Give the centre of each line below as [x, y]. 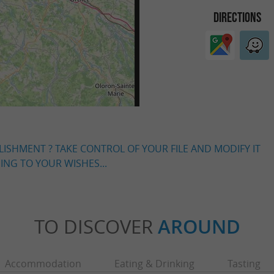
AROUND [199, 227]
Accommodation [43, 264]
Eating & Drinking [154, 264]
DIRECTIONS [237, 17]
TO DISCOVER [96, 227]
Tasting [244, 264]
